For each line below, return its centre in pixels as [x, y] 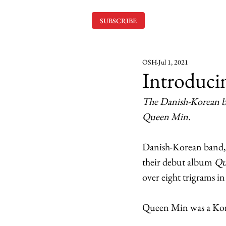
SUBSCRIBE [118, 20]
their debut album [178, 162]
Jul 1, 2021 [173, 62]
